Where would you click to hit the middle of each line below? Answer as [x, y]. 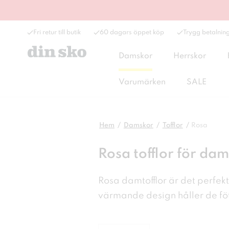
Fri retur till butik [57, 32]
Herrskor [190, 56]
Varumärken [142, 82]
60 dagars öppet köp [132, 32]
